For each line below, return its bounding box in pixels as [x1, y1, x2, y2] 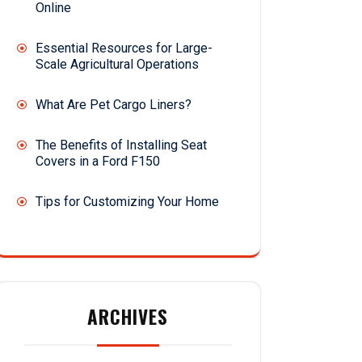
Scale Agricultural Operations [36, 57, 199, 73]
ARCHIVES [87, 303, 168, 331]
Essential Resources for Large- [36, 40, 213, 57]
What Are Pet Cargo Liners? [36, 97, 192, 113]
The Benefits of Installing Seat [36, 137, 207, 154]
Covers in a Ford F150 [36, 154, 160, 170]
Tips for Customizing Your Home [36, 194, 219, 210]
